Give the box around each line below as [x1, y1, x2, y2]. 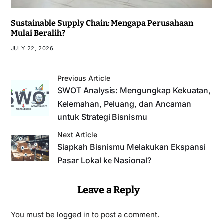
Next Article [57, 130, 98, 139]
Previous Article [57, 73, 111, 82]
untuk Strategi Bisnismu [57, 111, 148, 122]
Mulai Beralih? [10, 28, 65, 38]
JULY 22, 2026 [10, 44, 54, 52]
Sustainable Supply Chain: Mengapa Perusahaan [10, 18, 193, 28]
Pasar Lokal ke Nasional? [57, 155, 152, 165]
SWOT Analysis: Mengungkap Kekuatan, [57, 85, 211, 95]
